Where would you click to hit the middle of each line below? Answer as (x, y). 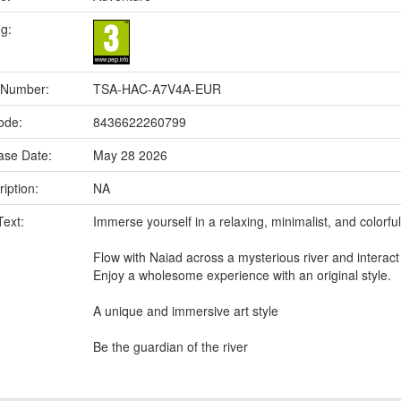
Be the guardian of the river (171, 346)
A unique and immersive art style (186, 311)
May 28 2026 (130, 155)
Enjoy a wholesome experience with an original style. (242, 275)
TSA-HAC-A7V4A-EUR (157, 89)
